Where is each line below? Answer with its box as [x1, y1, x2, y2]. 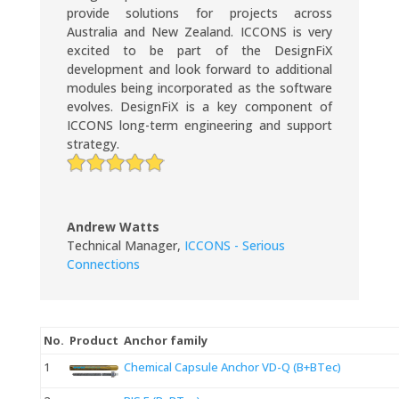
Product [69, 332, 118, 349]
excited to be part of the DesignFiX [66, 42, 333, 60]
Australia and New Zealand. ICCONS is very [66, 23, 333, 41]
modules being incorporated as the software [66, 79, 333, 97]
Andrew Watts [66, 218, 159, 236]
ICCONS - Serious [183, 237, 285, 255]
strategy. [66, 135, 119, 153]
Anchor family [123, 332, 208, 349]
